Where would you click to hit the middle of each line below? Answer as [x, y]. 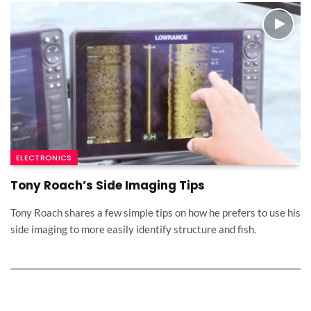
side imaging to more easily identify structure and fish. [133, 229]
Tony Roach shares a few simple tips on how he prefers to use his [155, 213]
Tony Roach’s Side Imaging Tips [108, 186]
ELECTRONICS [44, 158]
